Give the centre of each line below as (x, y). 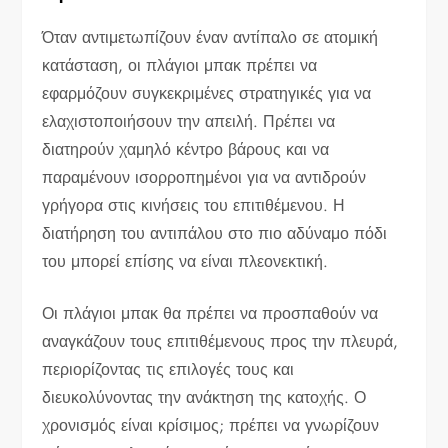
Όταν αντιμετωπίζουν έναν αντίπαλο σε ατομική (210, 37)
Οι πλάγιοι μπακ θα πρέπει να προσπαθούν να (210, 313)
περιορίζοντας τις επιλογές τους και (168, 369)
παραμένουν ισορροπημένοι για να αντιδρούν (204, 177)
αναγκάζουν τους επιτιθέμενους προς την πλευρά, (220, 341)
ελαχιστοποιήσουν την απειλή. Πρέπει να (189, 121)
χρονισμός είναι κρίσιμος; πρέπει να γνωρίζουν (211, 425)
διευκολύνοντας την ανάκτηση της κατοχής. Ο (204, 397)
